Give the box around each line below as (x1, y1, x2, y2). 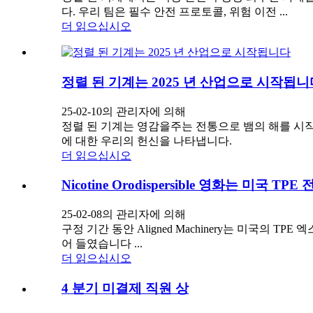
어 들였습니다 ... (61, 238, 143, 250)
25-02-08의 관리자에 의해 (61, 208, 186, 221)
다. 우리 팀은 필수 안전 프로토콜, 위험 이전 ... (61, 6, 288, 18)
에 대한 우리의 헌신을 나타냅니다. (61, 134, 232, 147)
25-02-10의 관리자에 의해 (61, 105, 186, 117)
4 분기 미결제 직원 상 (61, 280, 189, 296)
